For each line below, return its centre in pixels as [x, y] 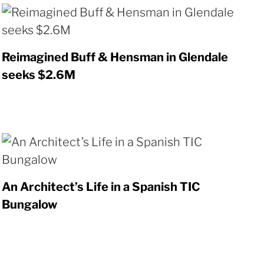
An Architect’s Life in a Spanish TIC [101, 187]
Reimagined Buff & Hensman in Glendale [115, 57]
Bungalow [29, 204]
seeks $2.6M [38, 75]
